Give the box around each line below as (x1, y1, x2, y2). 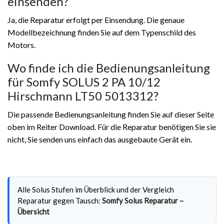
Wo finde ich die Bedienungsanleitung (7, 60, 210, 75)
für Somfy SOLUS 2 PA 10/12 (7, 74, 160, 89)
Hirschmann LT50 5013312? (7, 88, 158, 103)
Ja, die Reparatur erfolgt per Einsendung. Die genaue (7, 14, 184, 24)
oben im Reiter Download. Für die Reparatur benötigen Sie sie (7, 121, 216, 131)
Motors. (7, 39, 35, 49)
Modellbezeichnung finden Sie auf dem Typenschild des (7, 27, 196, 37)
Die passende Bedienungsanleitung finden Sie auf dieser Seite (7, 109, 214, 119)
